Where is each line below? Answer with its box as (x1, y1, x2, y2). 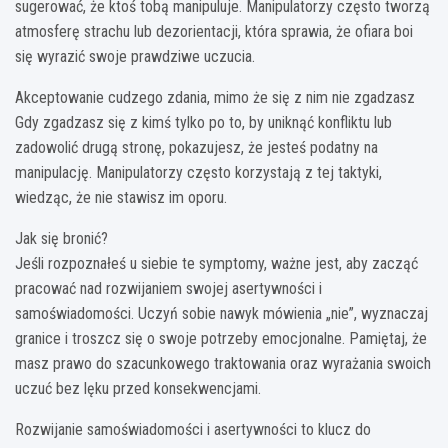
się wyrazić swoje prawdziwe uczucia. (15, 46, 255, 66)
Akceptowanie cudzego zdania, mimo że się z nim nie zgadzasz (15, 87, 415, 107)
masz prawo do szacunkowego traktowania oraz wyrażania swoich (15, 353, 431, 373)
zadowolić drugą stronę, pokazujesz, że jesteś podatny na (15, 137, 378, 157)
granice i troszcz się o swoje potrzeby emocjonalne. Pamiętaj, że (15, 328, 427, 348)
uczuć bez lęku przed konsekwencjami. (15, 378, 261, 398)
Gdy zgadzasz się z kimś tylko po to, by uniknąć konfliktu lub (15, 112, 392, 132)
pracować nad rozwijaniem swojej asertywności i (15, 278, 322, 298)
